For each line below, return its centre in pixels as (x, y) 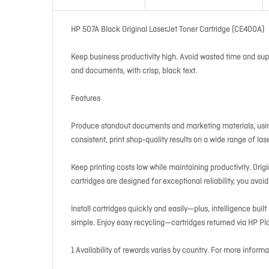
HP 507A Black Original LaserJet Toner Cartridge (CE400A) (168, 30)
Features (86, 99)
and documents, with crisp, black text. (134, 71)
